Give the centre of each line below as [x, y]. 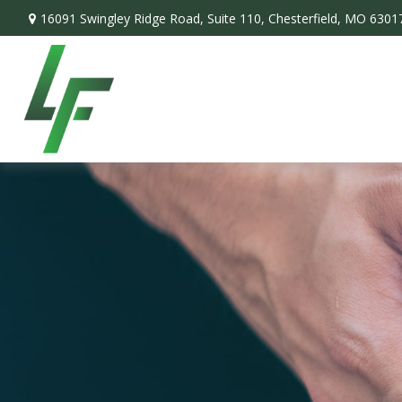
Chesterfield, [304, 18]
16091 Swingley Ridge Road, [123, 18]
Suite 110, [236, 18]
